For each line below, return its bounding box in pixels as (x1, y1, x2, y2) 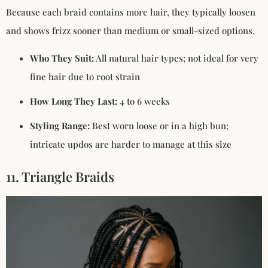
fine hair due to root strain (30, 70, 140, 83)
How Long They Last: (30, 95, 117, 107)
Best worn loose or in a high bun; (90, 119, 229, 132)
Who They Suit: (30, 51, 94, 64)
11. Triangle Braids (6, 167, 114, 185)
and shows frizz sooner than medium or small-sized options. (6, 25, 255, 37)
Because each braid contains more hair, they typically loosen (6, 6, 255, 19)
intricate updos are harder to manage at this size (30, 138, 232, 150)
